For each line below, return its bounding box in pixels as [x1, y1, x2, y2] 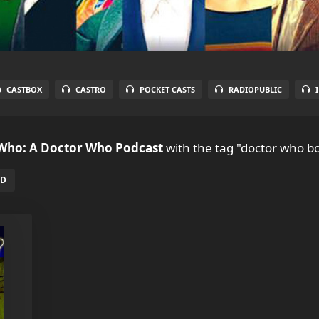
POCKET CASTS [139, 84, 195, 95]
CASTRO [75, 84, 106, 95]
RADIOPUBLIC [228, 84, 282, 95]
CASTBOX [6, 84, 42, 95]
